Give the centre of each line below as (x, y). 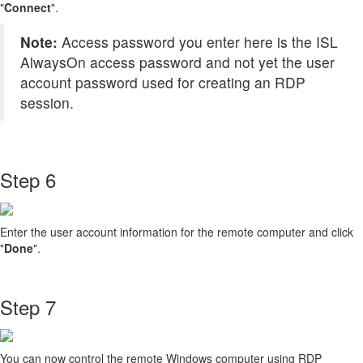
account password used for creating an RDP (163, 83)
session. (47, 103)
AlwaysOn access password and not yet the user (177, 62)
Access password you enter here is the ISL (200, 42)
